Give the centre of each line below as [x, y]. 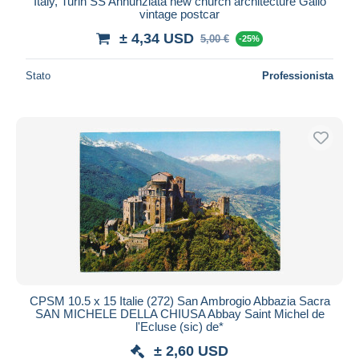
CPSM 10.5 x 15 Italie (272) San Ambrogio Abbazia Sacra [179, 301]
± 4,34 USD [157, 38]
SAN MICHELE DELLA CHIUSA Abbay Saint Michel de [179, 313]
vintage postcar [179, 14]
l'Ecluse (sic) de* [179, 326]
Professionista [298, 75]
